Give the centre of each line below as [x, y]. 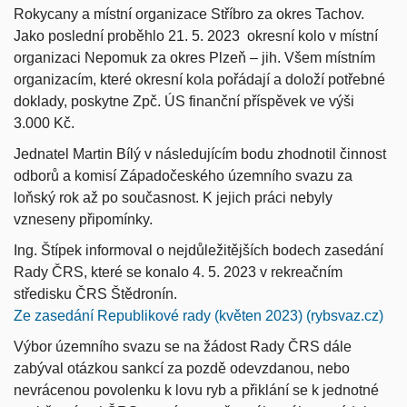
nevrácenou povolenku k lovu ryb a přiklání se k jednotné [196, 390]
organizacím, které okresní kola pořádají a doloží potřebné [199, 79]
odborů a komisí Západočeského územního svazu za [183, 175]
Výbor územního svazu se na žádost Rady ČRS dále [183, 346]
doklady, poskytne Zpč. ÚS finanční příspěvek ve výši [184, 101]
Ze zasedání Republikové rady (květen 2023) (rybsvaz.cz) [199, 315]
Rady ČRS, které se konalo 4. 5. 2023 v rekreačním [178, 272]
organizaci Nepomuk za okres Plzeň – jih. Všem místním [194, 57]
